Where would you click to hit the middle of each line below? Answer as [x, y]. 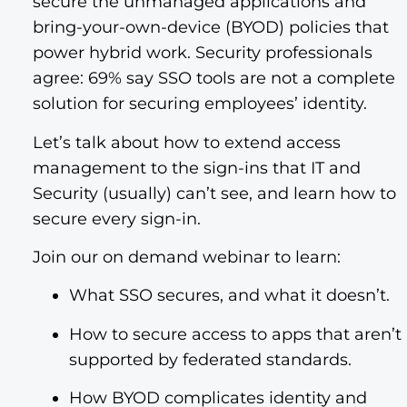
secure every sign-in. [117, 218]
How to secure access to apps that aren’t [235, 334]
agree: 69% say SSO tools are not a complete [214, 79]
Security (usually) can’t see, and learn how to [214, 193]
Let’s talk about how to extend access [187, 142]
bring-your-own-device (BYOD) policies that [211, 28]
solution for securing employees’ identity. [200, 104]
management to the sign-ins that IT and [197, 168]
